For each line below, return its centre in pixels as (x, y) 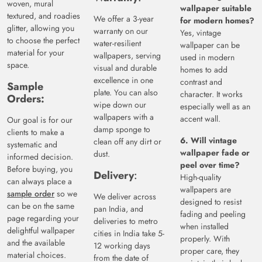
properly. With (205, 239)
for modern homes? (217, 21)
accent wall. (200, 119)
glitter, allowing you (41, 28)
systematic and (32, 145)
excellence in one (123, 80)
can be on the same (41, 206)
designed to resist (211, 202)
